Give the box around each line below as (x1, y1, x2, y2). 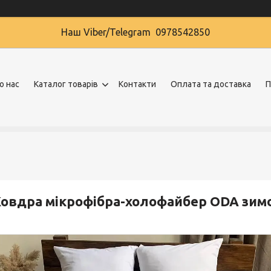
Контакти (119, 79, 156, 89)
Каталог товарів (34, 79, 98, 89)
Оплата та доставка (171, 79, 251, 89)
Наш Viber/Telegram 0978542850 (61, 27, 210, 38)
